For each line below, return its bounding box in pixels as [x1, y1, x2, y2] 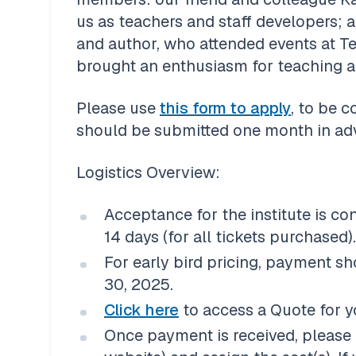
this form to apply [160, 97, 291, 118]
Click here [104, 299, 179, 320]
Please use [76, 97, 160, 118]
